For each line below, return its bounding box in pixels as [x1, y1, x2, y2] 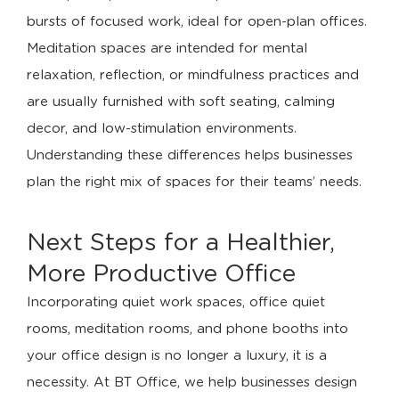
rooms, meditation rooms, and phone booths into [27, 322, 348, 336]
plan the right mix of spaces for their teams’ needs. [27, 175, 362, 189]
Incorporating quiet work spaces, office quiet [27, 295, 325, 309]
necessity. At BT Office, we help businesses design [27, 375, 357, 389]
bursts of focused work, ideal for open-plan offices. [27, 14, 367, 28]
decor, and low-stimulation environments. [27, 121, 297, 135]
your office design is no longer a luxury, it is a [27, 348, 327, 362]
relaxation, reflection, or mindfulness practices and [27, 68, 359, 82]
